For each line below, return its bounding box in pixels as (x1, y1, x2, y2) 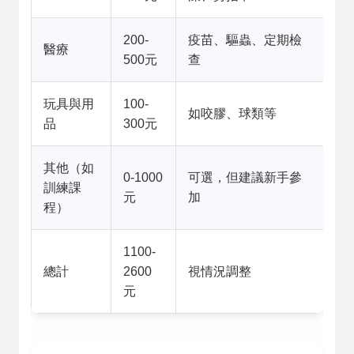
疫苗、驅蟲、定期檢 (188, 33, 302, 47)
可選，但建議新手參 (188, 171, 302, 184)
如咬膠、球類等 (188, 107, 277, 120)
